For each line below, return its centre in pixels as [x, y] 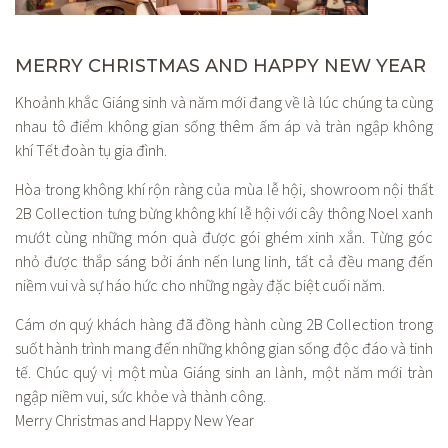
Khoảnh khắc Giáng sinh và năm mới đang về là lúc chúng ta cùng [224, 103]
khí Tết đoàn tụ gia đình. [91, 151]
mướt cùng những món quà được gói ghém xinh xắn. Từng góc [224, 238]
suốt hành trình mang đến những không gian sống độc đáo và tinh [224, 349]
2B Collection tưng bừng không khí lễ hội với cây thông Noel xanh [224, 214]
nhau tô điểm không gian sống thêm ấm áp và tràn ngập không [224, 127]
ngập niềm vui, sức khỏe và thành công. [140, 397]
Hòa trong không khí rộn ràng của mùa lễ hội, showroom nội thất [224, 190]
